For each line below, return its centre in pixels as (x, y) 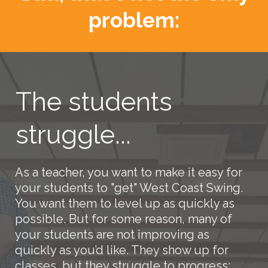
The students (94, 101)
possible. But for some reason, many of (124, 219)
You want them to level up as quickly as (125, 203)
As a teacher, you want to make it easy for (129, 172)
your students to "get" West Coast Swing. (129, 188)
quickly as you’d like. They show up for (122, 250)
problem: (134, 20)
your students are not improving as (112, 234)
